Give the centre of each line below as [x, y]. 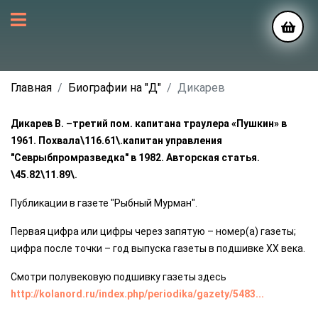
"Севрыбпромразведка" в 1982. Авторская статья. [135, 158]
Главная [31, 88]
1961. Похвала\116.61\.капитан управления [116, 141]
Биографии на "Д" [115, 88]
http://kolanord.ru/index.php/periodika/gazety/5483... [137, 294]
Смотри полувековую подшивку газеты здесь [119, 277]
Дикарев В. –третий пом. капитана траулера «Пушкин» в [149, 124]
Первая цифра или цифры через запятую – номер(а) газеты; [153, 231]
